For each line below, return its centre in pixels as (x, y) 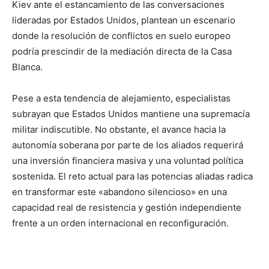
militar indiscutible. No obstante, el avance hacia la (119, 130)
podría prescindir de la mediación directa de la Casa (122, 52)
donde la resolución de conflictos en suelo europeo (121, 36)
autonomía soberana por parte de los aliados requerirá (128, 145)
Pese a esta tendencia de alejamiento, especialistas (121, 98)
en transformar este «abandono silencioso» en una (119, 192)
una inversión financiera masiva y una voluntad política (128, 161)
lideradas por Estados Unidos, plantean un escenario (124, 20)
